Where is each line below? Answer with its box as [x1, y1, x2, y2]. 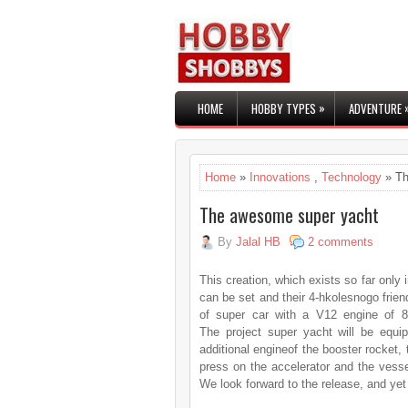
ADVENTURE [349, 99, 402, 117]
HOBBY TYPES [251, 99, 316, 117]
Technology [321, 170, 382, 184]
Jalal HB [236, 235, 280, 249]
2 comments [308, 235, 373, 249]
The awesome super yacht [199, 201, 379, 229]
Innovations [250, 170, 311, 184]
